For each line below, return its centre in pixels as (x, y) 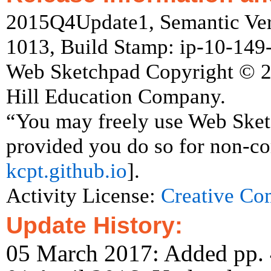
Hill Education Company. (116, 97)
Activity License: (83, 196)
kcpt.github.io (67, 171)
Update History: (94, 226)
